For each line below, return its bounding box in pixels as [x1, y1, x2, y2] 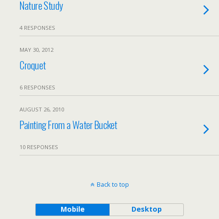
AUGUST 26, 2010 [20, 106, 64, 113]
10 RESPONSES [20, 143, 58, 151]
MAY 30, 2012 [20, 46, 53, 53]
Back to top [96, 180, 129, 189]
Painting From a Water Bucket [20, 117, 117, 132]
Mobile [60, 204, 85, 214]
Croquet [20, 57, 46, 72]
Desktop [131, 204, 162, 214]
